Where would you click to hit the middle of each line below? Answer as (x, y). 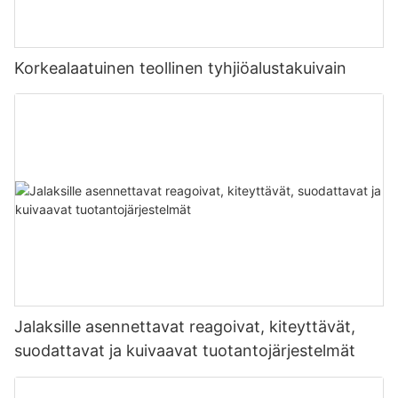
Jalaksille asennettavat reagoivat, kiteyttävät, (185, 327)
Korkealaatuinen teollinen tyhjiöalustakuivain (180, 68)
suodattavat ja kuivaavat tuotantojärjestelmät (185, 351)
